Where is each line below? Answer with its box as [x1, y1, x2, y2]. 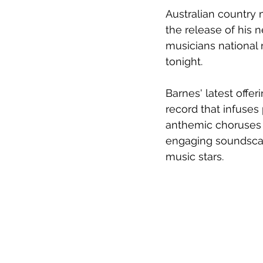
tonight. [166, 55, 203, 68]
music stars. [166, 150, 224, 163]
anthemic [166, 119, 215, 131]
